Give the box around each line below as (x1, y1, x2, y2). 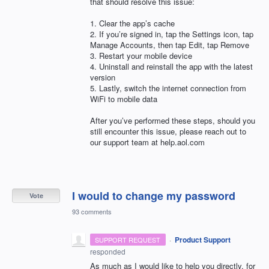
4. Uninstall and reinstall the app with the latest (90, 60, 253, 72)
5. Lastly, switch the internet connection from (90, 82, 246, 94)
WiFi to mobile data (90, 92, 157, 104)
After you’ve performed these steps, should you (90, 114, 255, 126)
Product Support (174, 234, 231, 245)
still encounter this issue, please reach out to (90, 125, 246, 137)
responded (90, 246, 125, 256)
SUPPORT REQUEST (95, 234, 161, 244)
